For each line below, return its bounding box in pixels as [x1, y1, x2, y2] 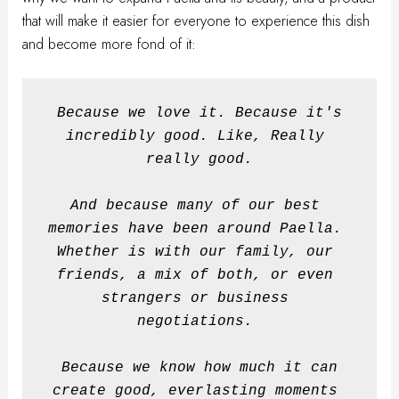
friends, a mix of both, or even [57, 266, 333, 283]
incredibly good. [66, 127, 208, 144]
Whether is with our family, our [57, 243, 333, 260]
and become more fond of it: [22, 32, 197, 54]
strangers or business [102, 289, 289, 306]
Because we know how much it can [61, 359, 338, 376]
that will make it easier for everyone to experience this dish [22, 9, 370, 31]
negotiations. [137, 313, 262, 330]
